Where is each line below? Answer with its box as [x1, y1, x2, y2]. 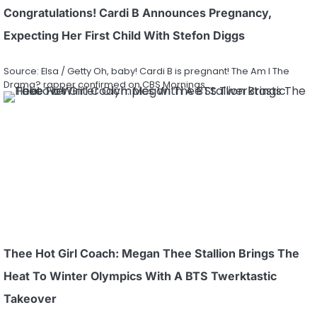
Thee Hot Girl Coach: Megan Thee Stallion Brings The [4, 246, 299, 261]
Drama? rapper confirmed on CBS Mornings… [4, 78, 212, 92]
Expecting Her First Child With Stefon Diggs [4, 28, 245, 43]
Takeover [4, 292, 57, 306]
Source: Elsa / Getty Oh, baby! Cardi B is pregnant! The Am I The [4, 64, 289, 79]
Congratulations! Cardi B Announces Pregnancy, [4, 6, 272, 21]
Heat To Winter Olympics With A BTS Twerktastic [4, 269, 277, 284]
